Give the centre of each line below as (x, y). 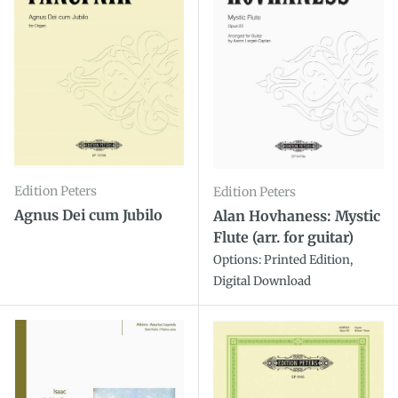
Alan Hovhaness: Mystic (297, 215)
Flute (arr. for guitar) (283, 237)
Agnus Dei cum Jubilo (88, 215)
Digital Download (262, 281)
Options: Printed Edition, (283, 259)
